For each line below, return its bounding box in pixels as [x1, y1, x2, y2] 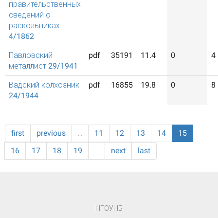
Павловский [9, 51, 53, 60]
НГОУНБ [95, 204, 123, 212]
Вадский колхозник [9, 80, 79, 90]
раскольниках [9, 21, 60, 30]
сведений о [9, 10, 51, 19]
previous [36, 128, 66, 138]
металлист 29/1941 [9, 61, 78, 71]
